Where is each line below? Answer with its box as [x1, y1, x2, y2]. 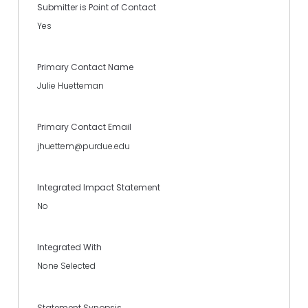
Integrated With [37, 241, 102, 254]
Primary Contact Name [37, 61, 133, 74]
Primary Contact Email [37, 121, 131, 133]
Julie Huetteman [37, 80, 104, 92]
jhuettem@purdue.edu [37, 140, 130, 152]
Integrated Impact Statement [37, 181, 160, 193]
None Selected [37, 260, 96, 272]
